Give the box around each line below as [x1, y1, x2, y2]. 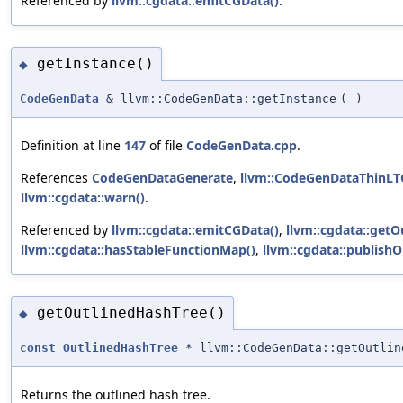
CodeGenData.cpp [186, 136, 297, 154]
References [21, 168, 92, 186]
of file [146, 136, 186, 154]
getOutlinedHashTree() [37, 304, 226, 322]
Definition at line [21, 136, 124, 154]
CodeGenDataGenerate [92, 168, 233, 186]
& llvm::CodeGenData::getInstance [99, 91, 336, 105]
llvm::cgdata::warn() [21, 188, 145, 206]
